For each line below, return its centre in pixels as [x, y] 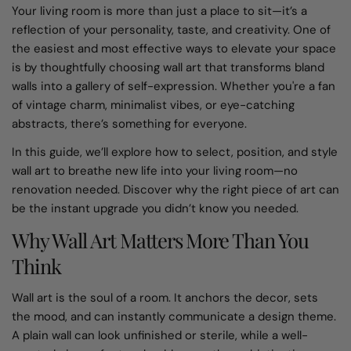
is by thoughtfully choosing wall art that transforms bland [168, 67]
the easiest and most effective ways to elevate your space [174, 48]
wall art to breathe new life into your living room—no [155, 170]
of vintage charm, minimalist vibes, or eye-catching [153, 105]
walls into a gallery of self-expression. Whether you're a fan [174, 86]
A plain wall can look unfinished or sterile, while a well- [160, 335]
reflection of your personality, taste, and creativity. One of [171, 29]
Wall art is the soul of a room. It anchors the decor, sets [165, 297]
